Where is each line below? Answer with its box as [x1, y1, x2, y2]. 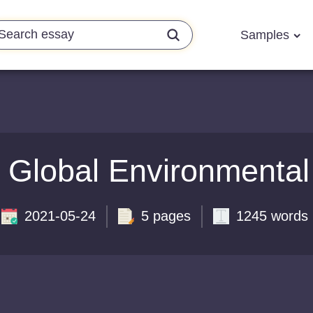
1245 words [235, 208, 308, 224]
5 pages [140, 208, 191, 224]
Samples [240, 27, 293, 42]
